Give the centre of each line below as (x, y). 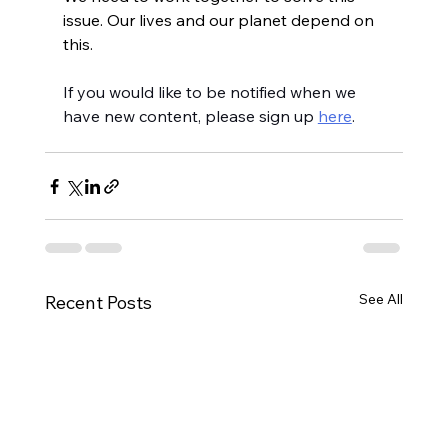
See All (381, 299)
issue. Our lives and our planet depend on (220, 20)
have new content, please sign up (190, 116)
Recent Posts (98, 303)
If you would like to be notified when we (211, 92)
